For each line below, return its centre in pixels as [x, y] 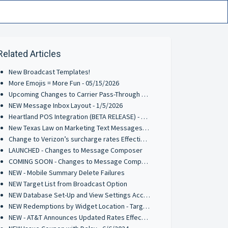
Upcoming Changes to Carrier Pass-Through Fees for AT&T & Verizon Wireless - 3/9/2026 [145, 94]
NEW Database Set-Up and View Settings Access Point [147, 195]
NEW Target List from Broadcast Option [68, 184]
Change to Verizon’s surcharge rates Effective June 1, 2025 [144, 139]
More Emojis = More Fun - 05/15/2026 [64, 83]
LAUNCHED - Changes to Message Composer [76, 150]
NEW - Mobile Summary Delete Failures [67, 173]
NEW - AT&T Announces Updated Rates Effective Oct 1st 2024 [145, 217]
